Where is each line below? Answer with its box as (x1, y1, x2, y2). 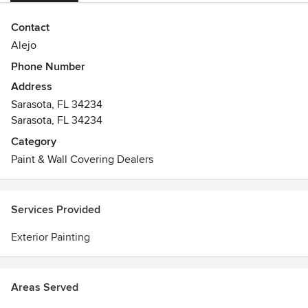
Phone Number (11, 60, 85, 74)
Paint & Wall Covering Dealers (11, 153, 153, 166)
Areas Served (11, 280, 78, 294)
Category (11, 135, 56, 148)
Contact (11, 21, 49, 34)
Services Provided (11, 203, 100, 217)
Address (11, 80, 52, 93)
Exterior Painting (11, 230, 90, 244)
